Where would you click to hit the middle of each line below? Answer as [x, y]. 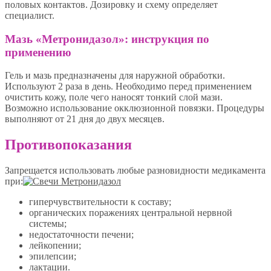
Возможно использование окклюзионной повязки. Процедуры [135, 108]
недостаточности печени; [81, 235]
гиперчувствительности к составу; [100, 202]
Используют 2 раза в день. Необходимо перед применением [128, 87]
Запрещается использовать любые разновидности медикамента [135, 171]
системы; [48, 224]
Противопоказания [68, 145]
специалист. [30, 15]
